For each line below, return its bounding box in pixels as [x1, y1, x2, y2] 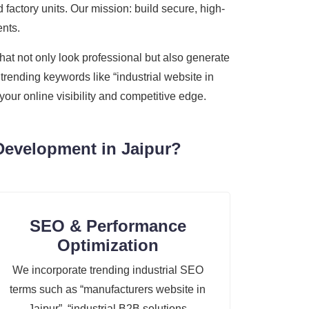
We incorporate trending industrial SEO [12, 264, 203, 277]
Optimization [57, 236, 159, 255]
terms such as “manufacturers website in [10, 283, 206, 296]
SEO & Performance [29, 217, 186, 236]
